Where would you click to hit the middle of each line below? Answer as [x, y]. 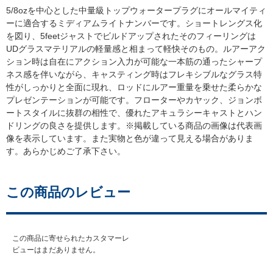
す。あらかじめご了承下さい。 [66, 151]
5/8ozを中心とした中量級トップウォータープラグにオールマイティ [136, 10]
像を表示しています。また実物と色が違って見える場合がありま [130, 138]
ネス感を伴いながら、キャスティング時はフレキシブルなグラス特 [134, 74]
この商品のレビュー [68, 192]
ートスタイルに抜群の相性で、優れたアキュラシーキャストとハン [134, 112]
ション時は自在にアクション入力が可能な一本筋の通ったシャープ [134, 61]
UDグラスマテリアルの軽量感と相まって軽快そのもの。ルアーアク [136, 48]
